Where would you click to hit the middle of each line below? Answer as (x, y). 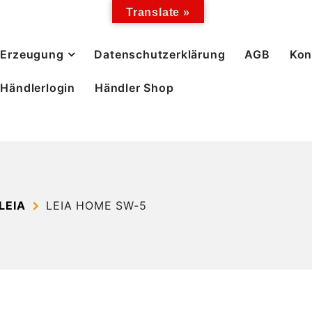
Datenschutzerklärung (160, 54)
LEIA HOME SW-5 (96, 206)
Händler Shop (134, 87)
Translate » (158, 12)
